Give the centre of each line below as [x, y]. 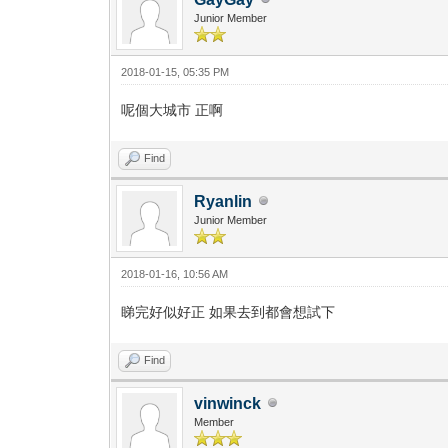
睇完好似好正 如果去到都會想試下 [228, 311]
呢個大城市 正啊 [172, 109]
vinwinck [228, 403]
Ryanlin [223, 201]
